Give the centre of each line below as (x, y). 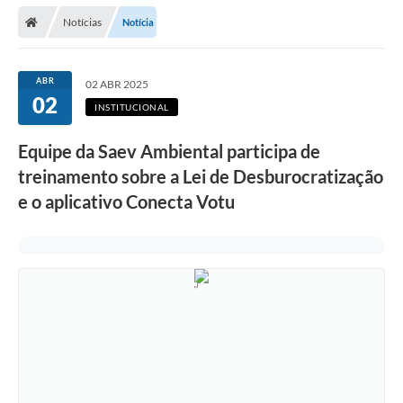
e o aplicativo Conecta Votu (126, 202)
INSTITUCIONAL (132, 107)
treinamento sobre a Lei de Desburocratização (201, 177)
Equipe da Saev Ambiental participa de (169, 152)
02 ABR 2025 (117, 85)
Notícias (82, 22)
